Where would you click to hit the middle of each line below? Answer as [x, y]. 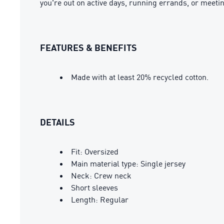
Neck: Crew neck [101, 175]
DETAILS [57, 122]
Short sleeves [94, 187]
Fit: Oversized [95, 151]
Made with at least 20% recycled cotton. [140, 77]
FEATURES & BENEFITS [88, 47]
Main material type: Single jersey [128, 163]
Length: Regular [100, 199]
